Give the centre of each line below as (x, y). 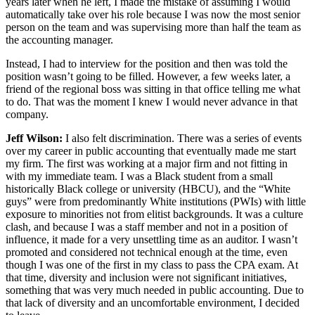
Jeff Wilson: (34, 139)
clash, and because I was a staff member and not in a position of (147, 227)
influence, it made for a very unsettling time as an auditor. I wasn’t (152, 240)
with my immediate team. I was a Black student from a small (139, 176)
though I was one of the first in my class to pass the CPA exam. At (152, 265)
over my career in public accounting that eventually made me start (151, 151)
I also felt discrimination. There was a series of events (182, 139)
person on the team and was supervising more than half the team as (153, 27)
